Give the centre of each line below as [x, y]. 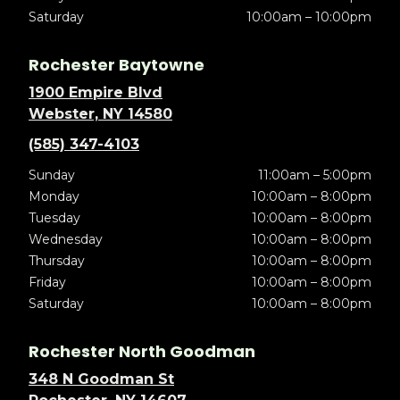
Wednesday [66, 239]
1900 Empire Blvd [96, 92]
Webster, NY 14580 [100, 113]
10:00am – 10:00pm [308, 17]
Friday [47, 282]
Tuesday [54, 217]
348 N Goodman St [101, 379]
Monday [54, 196]
